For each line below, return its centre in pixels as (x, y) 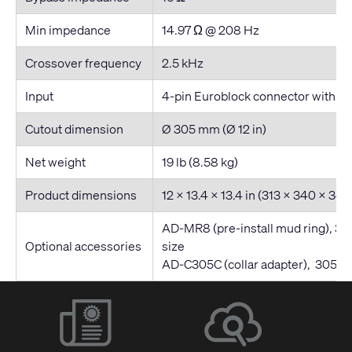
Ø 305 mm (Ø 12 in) (214, 128)
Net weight (55, 161)
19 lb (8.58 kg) (200, 161)
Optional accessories (83, 246)
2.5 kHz (182, 62)
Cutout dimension (74, 128)
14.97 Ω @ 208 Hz (210, 29)
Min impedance (68, 29)
